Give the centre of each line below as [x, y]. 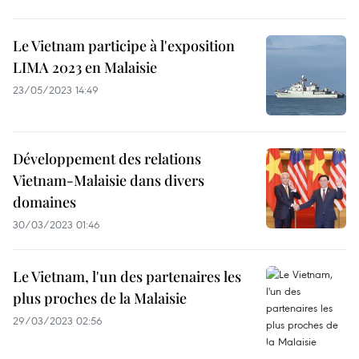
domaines [44, 202]
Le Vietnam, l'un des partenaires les [127, 277]
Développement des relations [107, 159]
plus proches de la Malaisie [100, 298]
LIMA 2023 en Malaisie [85, 68]
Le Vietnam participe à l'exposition [124, 46]
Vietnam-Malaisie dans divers [109, 181]
